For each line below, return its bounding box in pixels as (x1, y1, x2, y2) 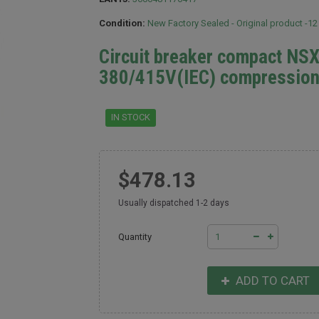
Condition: (99, 18, 145, 28)
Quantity (118, 231, 152, 242)
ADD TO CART (233, 273, 310, 288)
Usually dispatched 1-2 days (118, 198, 230, 208)
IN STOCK (111, 112, 150, 122)
